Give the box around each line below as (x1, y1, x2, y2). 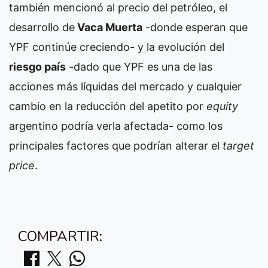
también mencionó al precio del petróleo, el (9, 1, 227, 14)
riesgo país (9, 60, 66, 73)
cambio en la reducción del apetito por (9, 100, 206, 112)
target (223, 139, 254, 152)
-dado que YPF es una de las (66, 60, 212, 73)
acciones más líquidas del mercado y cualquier (9, 80, 242, 93)
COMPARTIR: (18, 227, 102, 246)
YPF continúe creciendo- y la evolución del (9, 41, 224, 53)
